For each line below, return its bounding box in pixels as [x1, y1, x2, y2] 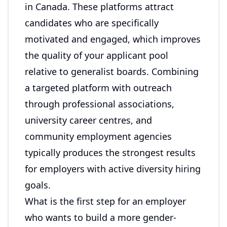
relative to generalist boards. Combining [25, 65, 199, 78]
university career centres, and [25, 114, 152, 126]
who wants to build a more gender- [25, 211, 176, 223]
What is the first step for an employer [25, 195, 186, 207]
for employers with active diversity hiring [25, 163, 201, 175]
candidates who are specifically [25, 17, 159, 29]
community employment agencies [25, 130, 172, 142]
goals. [25, 179, 51, 191]
